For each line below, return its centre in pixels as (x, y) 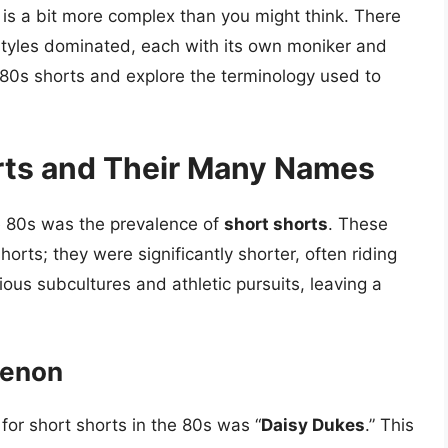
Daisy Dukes (313, 425)
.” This (389, 425)
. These (358, 223)
